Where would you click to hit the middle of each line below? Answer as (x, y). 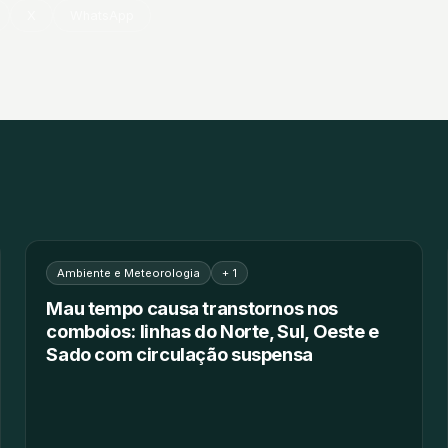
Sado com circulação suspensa (180, 353)
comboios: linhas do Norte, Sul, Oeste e (212, 330)
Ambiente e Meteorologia (129, 272)
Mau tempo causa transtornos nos (192, 307)
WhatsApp (102, 15)
